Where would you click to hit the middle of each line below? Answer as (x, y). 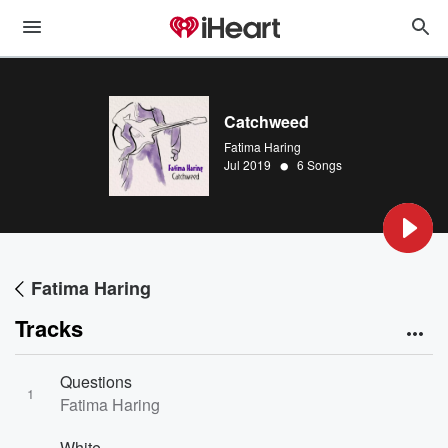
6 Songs (319, 164)
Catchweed (266, 121)
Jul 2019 (247, 164)
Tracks (49, 328)
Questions (96, 381)
